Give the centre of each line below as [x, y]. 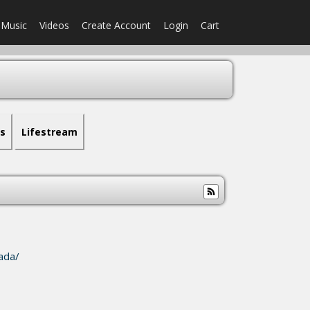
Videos [54, 25]
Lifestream [49, 132]
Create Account [116, 25]
